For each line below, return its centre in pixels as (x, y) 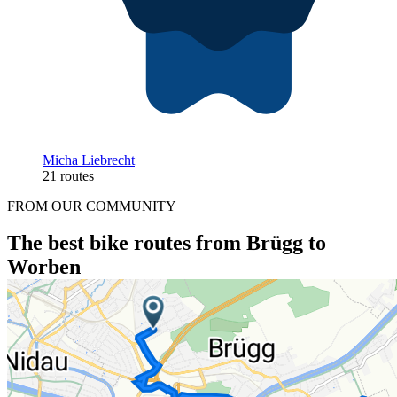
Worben (44, 267)
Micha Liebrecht (89, 160)
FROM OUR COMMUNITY (92, 206)
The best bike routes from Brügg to (167, 243)
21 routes (68, 175)
